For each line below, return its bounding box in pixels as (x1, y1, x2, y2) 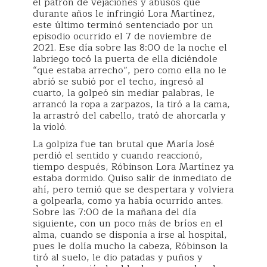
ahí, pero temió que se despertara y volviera (33, 181, 234, 197)
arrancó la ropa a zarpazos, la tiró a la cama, (33, 96, 230, 112)
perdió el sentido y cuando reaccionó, (33, 147, 203, 163)
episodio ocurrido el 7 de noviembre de (33, 28, 212, 44)
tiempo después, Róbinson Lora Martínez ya (33, 159, 234, 175)
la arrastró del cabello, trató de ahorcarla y (33, 107, 226, 123)
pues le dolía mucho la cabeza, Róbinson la (33, 238, 228, 254)
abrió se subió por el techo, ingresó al (33, 73, 204, 89)
